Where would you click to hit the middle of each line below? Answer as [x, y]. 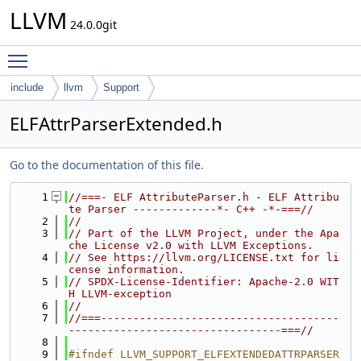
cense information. [127, 270]
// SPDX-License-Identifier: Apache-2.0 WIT [204, 282]
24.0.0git [92, 25]
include [27, 87]
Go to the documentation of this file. [107, 165]
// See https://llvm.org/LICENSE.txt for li [204, 257]
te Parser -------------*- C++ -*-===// [191, 209]
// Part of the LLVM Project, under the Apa [204, 233]
